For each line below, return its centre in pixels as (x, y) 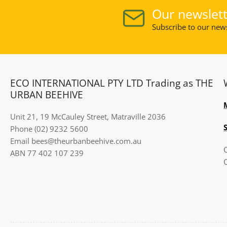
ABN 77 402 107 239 (47, 153)
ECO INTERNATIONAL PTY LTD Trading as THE (112, 83)
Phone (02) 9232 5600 (49, 129)
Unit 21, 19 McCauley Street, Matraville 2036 (88, 117)
